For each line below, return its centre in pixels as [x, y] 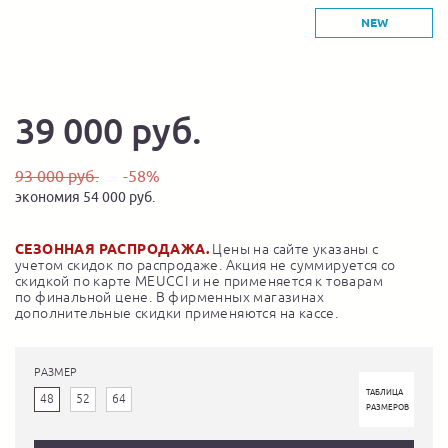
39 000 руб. [108, 130]
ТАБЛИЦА [384, 392]
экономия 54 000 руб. [85, 197]
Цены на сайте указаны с [294, 249]
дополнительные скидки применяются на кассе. [177, 313]
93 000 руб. [57, 176]
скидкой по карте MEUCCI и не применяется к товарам [199, 281]
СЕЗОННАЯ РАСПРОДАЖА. [112, 249]
